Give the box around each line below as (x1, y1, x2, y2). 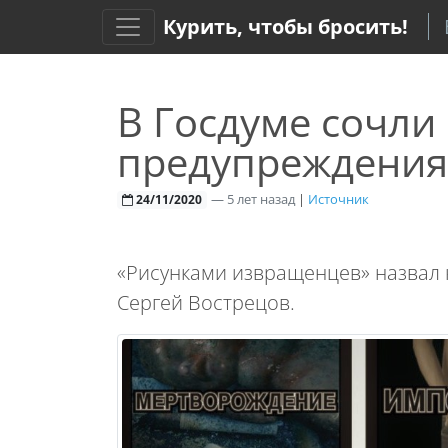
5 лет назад (223, 190, 298, 208)
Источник (307, 190, 369, 208)
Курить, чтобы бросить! (162, 13, 408, 40)
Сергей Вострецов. (117, 289, 295, 316)
